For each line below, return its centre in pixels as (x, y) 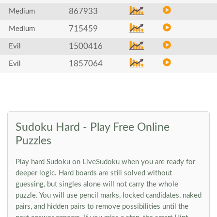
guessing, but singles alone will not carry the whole (97, 184)
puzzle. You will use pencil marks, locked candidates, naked (108, 195)
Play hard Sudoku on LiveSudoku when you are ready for (105, 162)
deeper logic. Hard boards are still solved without (94, 173)
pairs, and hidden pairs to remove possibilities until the (102, 207)
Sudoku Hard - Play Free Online (93, 127)
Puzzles (33, 141)
